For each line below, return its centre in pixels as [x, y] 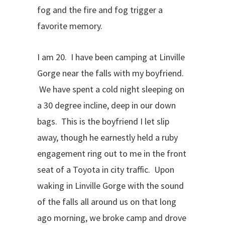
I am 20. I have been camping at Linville [111, 57]
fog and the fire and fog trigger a [100, 10]
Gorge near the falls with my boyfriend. [110, 73]
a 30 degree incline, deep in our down [106, 105]
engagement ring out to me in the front [112, 153]
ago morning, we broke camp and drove [112, 218]
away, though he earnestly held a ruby [107, 137]
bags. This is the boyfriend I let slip [103, 121]
